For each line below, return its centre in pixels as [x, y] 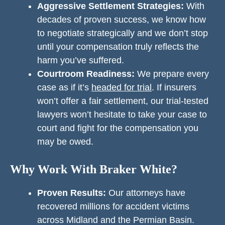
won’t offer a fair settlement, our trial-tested [123, 101]
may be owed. [65, 142]
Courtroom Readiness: [86, 74]
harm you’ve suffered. [81, 60]
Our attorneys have [146, 193]
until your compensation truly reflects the [118, 47]
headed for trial [122, 87]
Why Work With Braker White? [94, 169]
